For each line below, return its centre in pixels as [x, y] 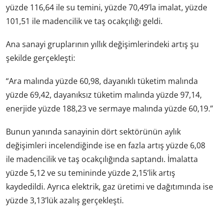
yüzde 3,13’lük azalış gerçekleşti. [65, 201]
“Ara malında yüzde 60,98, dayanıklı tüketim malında [102, 81]
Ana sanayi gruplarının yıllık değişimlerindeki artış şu [102, 44]
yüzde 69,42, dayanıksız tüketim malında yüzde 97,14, [104, 95]
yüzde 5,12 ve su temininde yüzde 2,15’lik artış [91, 173]
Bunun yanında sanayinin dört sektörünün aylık [93, 132]
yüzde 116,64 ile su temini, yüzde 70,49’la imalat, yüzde [107, 7]
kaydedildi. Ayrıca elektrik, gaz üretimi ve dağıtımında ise [110, 187]
